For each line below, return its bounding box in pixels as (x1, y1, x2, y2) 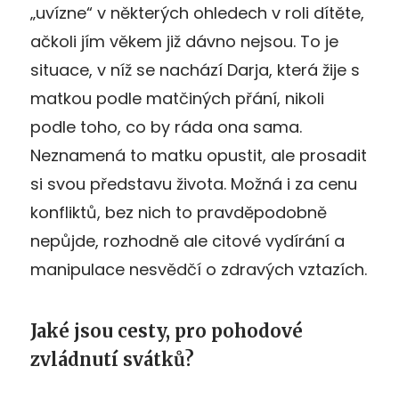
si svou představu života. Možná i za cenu (30, 172, 357, 195)
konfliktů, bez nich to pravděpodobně (30, 200, 327, 224)
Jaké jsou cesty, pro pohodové (30, 319, 303, 342)
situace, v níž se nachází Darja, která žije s (30, 58, 360, 81)
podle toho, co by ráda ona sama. (30, 115, 302, 138)
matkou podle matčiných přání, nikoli (30, 86, 324, 110)
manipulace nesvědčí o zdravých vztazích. (30, 257, 367, 281)
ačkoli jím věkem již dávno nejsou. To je (30, 29, 338, 53)
